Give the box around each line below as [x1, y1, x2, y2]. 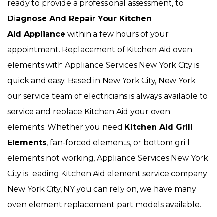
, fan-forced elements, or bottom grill [46, 138, 190, 147]
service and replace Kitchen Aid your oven [7, 107, 170, 116]
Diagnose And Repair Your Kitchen [7, 14, 152, 23]
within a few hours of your [65, 30, 169, 39]
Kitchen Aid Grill [124, 123, 193, 132]
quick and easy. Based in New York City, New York [7, 76, 196, 85]
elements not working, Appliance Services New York [7, 154, 208, 163]
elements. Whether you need [7, 123, 124, 132]
